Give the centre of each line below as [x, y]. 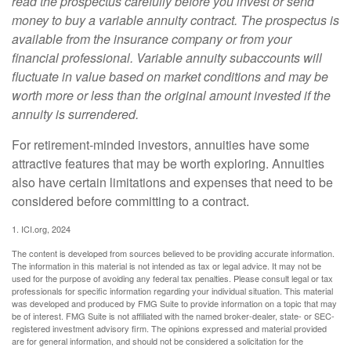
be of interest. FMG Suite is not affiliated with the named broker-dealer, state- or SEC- [173, 315]
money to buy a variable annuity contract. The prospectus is [175, 20]
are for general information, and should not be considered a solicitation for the [157, 340]
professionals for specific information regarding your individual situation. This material [172, 290]
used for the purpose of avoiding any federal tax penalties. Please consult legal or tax [172, 278]
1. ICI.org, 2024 [41, 228]
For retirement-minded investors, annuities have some [161, 144]
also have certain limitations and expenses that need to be [172, 182]
